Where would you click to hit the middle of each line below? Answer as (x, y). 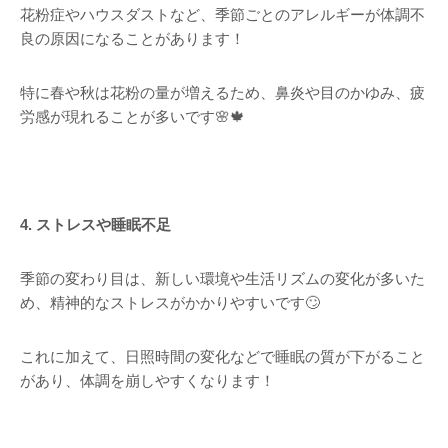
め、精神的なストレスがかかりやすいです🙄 (170, 302)
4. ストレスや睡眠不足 (95, 224)
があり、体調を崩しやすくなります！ (147, 380)
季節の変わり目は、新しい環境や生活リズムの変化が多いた (222, 278)
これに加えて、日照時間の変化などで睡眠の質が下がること (222, 356)
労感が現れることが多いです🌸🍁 (132, 116)
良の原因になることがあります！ (132, 38)
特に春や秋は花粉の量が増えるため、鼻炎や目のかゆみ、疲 (222, 92)
